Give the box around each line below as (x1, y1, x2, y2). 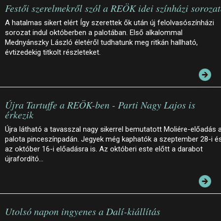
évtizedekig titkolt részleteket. (5, 47, 101, 57)
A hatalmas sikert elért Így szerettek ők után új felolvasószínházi (5, 18, 214, 27)
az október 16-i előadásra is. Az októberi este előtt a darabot (5, 144, 203, 153)
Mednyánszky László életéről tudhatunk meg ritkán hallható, (5, 37, 198, 47)
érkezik (5, 108, 34, 121)
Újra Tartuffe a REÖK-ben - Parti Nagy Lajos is (5, 98, 195, 111)
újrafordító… (5, 154, 43, 163)
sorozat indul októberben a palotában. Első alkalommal (5, 28, 183, 37)
